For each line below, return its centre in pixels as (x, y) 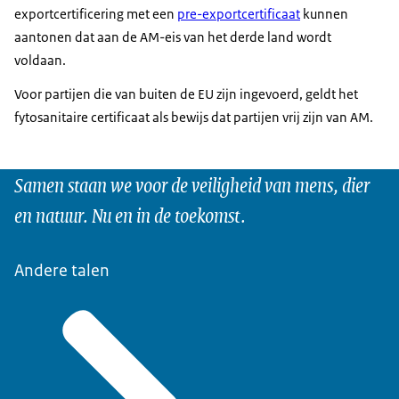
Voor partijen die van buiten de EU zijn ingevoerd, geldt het (186, 94)
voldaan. (40, 60)
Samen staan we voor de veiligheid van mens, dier (192, 183)
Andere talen (62, 270)
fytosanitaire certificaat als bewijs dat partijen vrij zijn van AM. (194, 117)
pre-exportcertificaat (239, 13)
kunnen (324, 13)
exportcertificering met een (96, 13)
